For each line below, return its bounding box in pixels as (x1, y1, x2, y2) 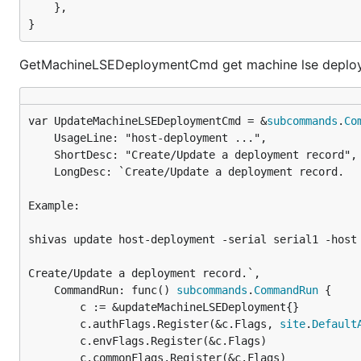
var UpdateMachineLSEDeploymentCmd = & (28, 114, 267, 127)
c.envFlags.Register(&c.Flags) (28, 334, 80, 347)
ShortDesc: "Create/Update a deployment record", (28, 148, 54, 161)
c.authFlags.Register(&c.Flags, (80, 317, 280, 330)
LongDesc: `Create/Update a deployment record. (28, 165, 54, 178)
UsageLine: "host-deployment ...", (28, 131, 54, 144)
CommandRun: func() (54, 284, 176, 297)
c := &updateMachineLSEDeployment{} (28, 301, 80, 313)
